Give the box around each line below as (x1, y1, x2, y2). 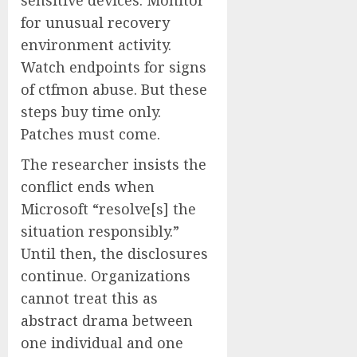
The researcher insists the (21, 155, 206, 174)
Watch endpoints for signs (21, 57, 206, 76)
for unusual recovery (21, 13, 170, 32)
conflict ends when (21, 177, 155, 196)
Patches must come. (21, 124, 160, 143)
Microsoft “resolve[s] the (21, 199, 196, 218)
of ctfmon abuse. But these (21, 80, 207, 99)
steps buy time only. (21, 102, 161, 121)
